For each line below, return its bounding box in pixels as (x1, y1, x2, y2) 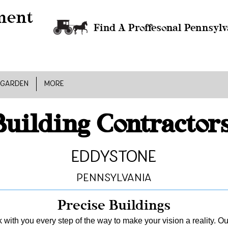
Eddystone (71, 147, 156, 167)
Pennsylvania (76, 171, 152, 185)
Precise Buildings (57, 196, 170, 213)
